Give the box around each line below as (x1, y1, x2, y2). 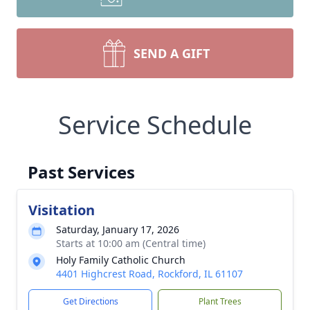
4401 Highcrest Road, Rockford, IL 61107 (56, 267, 243, 280)
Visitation (28, 201, 95, 219)
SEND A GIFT (134, 45, 210, 62)
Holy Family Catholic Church (56, 253, 185, 266)
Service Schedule (58, 108, 252, 142)
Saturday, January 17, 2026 (56, 223, 179, 236)
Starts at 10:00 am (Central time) (56, 237, 206, 250)
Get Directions (62, 295, 118, 307)
